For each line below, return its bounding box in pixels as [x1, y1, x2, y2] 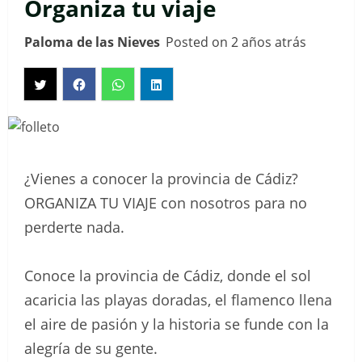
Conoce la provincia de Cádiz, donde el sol [24, 266, 311, 286]
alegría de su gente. [24, 339, 158, 359]
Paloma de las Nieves [24, 33, 160, 52]
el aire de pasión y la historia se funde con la [24, 314, 329, 335]
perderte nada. [24, 217, 124, 238]
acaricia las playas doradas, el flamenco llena [24, 290, 332, 310]
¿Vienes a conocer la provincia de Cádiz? [24, 169, 298, 189]
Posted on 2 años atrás [166, 33, 306, 52]
